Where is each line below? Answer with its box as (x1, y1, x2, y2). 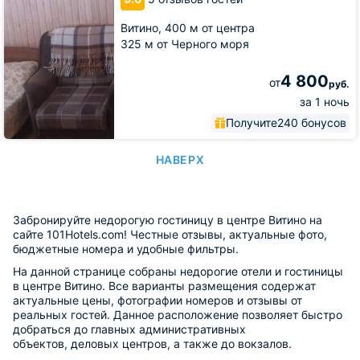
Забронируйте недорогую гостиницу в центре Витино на (13, 213, 322, 227)
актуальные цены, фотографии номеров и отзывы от (13, 293, 302, 307)
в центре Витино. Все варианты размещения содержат (13, 279, 316, 292)
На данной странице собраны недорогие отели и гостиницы (13, 264, 343, 278)
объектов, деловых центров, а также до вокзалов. (13, 337, 292, 350)
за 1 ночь (300, 95, 350, 108)
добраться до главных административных (13, 322, 246, 336)
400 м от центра (165, 21, 255, 35)
